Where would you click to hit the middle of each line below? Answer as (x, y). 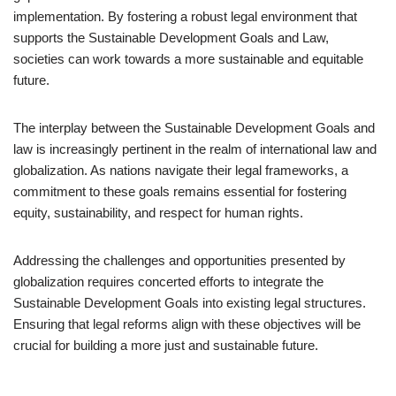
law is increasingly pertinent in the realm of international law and (195, 149)
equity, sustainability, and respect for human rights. (158, 213)
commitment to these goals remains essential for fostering (180, 191)
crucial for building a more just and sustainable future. (166, 345)
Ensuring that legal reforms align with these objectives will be (187, 324)
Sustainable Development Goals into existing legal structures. (190, 303)
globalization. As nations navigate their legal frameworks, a (181, 170)
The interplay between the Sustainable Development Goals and (194, 128)
